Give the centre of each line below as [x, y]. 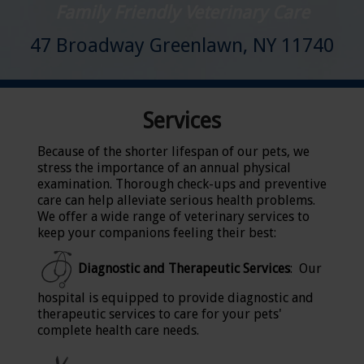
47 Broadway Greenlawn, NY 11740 [182, 45]
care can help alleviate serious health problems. [176, 200]
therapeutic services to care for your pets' [160, 314]
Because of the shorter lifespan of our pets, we [173, 152]
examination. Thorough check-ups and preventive [182, 184]
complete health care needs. [121, 330]
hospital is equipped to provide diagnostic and [175, 298]
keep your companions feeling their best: [157, 233]
